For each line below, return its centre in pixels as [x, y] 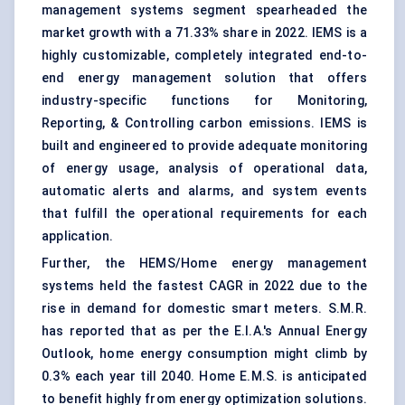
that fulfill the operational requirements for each [204, 214]
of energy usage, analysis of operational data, [204, 169]
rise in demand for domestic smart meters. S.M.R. [204, 309]
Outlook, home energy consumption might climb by [204, 354]
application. [79, 236]
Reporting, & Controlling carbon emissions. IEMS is [204, 123]
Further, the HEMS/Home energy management [204, 264]
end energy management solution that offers [204, 78]
